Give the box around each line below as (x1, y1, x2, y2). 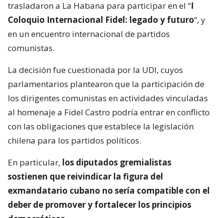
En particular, (8, 156, 62, 168)
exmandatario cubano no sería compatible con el (8, 184, 210, 196)
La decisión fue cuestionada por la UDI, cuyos (8, 64, 183, 75)
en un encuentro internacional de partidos (8, 28, 170, 39)
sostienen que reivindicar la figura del (8, 170, 163, 182)
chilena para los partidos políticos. (8, 134, 141, 146)
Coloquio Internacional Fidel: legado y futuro (8, 14, 194, 25)
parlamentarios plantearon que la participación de (8, 78, 204, 90)
